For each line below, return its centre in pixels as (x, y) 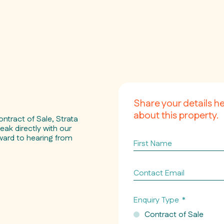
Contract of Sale (174, 215)
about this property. (176, 115)
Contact (147, 170)
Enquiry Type (156, 200)
